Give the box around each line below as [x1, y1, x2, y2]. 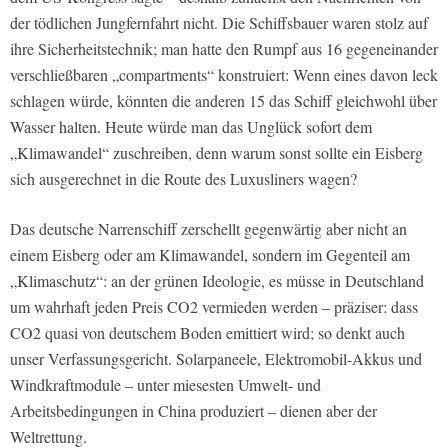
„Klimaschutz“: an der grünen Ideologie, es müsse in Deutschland [10, 270, 424, 292]
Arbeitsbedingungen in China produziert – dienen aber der [10, 400, 377, 422]
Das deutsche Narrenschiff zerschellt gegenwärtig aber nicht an [10, 218, 407, 240]
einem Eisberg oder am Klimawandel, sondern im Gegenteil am [10, 244, 410, 266]
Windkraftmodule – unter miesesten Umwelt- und [10, 374, 321, 396]
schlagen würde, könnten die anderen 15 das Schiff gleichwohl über [10, 90, 437, 112]
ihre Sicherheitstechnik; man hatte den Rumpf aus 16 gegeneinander [10, 38, 438, 60]
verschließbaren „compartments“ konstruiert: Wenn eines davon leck [10, 64, 438, 86]
